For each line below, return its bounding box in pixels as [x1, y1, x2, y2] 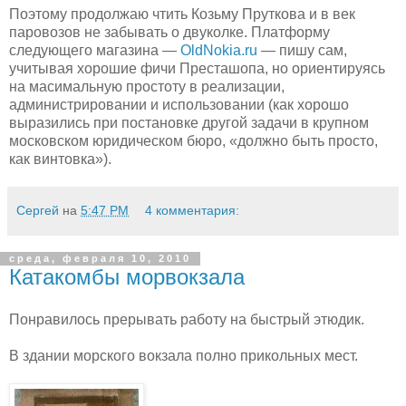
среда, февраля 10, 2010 [9, 253, 191, 265]
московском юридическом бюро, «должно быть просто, [9, 132, 378, 149]
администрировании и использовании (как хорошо [9, 96, 349, 112]
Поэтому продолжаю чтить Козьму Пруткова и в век [9, 5, 355, 22]
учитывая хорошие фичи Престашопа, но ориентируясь [9, 60, 385, 76]
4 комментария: [145, 202, 240, 217]
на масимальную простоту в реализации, [9, 78, 285, 94]
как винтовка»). [9, 150, 111, 167]
